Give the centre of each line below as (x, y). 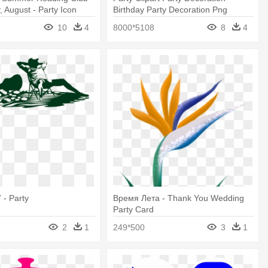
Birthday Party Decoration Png (170, 9)
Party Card (134, 209)
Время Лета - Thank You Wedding (179, 198)
